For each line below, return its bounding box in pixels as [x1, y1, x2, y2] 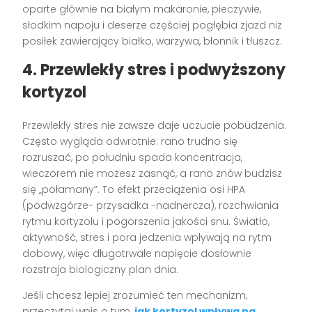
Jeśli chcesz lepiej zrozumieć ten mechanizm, [22, 288, 248, 302]
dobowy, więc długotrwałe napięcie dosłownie [22, 246, 252, 260]
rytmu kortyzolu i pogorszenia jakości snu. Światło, [22, 214, 270, 228]
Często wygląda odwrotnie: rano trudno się [22, 134, 238, 148]
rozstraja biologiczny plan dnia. [22, 262, 179, 276]
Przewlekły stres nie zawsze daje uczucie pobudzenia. [22, 118, 287, 132]
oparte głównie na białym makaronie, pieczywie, [22, 1, 262, 16]
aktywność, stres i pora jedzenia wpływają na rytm [22, 230, 272, 244]
